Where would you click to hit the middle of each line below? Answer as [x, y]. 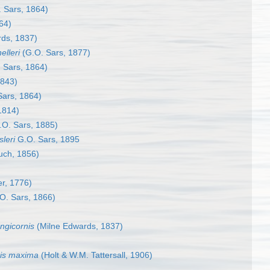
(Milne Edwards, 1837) [79, 226]
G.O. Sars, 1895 [47, 140]
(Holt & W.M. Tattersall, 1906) [96, 255]
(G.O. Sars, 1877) [55, 53]
